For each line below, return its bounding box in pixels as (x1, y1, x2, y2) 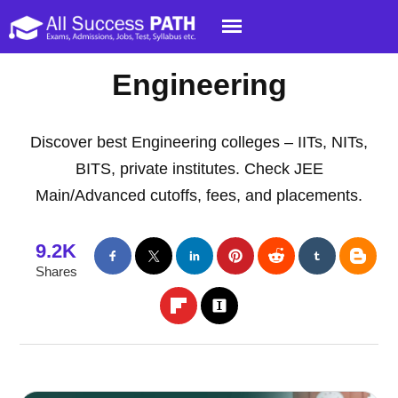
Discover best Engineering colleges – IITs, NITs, (30, 133, 368, 151)
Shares (35, 264, 77, 279)
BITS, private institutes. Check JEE (75, 160, 323, 178)
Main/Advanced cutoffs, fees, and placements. (36, 187, 362, 204)
